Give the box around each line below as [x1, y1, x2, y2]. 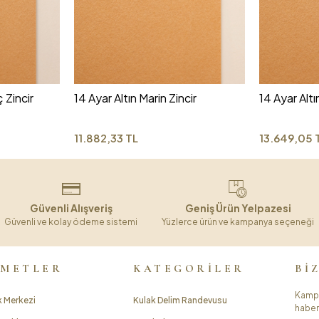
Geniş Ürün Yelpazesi [184, 201, 291, 214]
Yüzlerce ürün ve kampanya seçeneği [162, 216, 314, 227]
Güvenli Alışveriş [29, 201, 113, 214]
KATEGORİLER [133, 261, 245, 275]
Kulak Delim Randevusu [133, 294, 228, 305]
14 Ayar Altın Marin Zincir [73, 90, 197, 105]
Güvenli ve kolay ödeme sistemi [4, 216, 137, 227]
